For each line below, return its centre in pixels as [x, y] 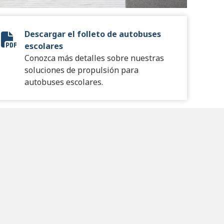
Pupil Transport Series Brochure [70, 45]
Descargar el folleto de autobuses [93, 34]
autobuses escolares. [64, 82]
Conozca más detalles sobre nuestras [94, 58]
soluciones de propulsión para [82, 70]
